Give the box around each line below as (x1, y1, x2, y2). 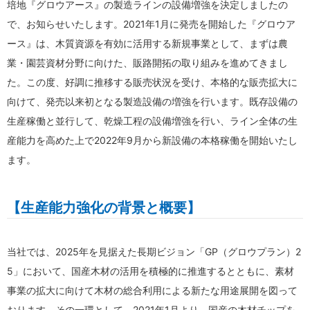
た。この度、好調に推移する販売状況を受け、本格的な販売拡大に (7, 75, 298, 88)
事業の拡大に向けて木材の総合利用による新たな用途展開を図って (7, 284, 298, 296)
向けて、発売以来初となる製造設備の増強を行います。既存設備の (7, 95, 298, 107)
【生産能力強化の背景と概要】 (7, 199, 201, 216)
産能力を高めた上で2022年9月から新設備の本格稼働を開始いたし (7, 134, 298, 146)
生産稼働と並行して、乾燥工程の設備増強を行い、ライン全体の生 (7, 114, 298, 127)
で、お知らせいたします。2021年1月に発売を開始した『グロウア (7, 17, 295, 30)
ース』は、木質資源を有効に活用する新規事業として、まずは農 (7, 37, 288, 49)
